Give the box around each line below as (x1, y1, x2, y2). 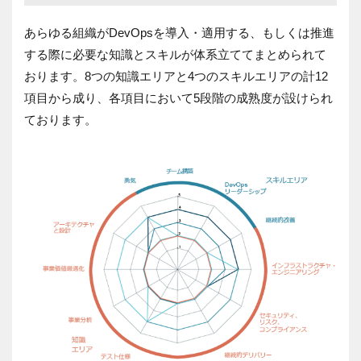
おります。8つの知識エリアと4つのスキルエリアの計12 (24, 68, 328, 83)
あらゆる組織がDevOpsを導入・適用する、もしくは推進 (24, 25, 334, 39)
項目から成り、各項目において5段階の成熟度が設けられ (24, 90, 333, 105)
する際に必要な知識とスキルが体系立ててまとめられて (24, 47, 326, 61)
